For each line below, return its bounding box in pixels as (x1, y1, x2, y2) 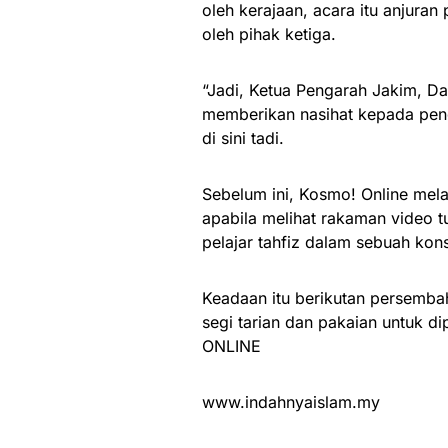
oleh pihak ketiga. (202, 24, 336, 45)
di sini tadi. (202, 128, 284, 149)
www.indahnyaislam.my (202, 392, 380, 413)
